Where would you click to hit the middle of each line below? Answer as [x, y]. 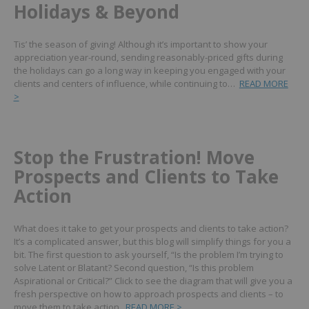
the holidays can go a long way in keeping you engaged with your [149, 70]
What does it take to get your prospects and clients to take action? [151, 228]
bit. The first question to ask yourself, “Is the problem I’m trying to [148, 254]
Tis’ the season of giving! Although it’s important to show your [140, 44]
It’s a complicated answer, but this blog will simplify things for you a [152, 241]
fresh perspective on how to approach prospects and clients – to [148, 293]
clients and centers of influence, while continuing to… [124, 83]
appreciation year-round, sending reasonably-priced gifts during [148, 57]
